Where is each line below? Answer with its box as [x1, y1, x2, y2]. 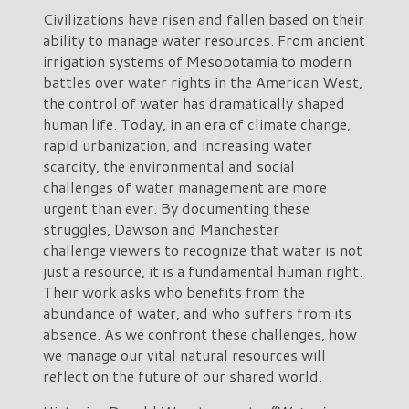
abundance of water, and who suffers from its [43, 301, 351, 323]
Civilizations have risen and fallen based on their [43, 7, 364, 29]
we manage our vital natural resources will [43, 343, 326, 365]
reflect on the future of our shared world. [43, 364, 322, 386]
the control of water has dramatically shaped [43, 91, 345, 113]
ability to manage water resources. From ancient [43, 28, 365, 50]
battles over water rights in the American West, [43, 70, 362, 92]
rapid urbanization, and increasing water [43, 133, 312, 155]
